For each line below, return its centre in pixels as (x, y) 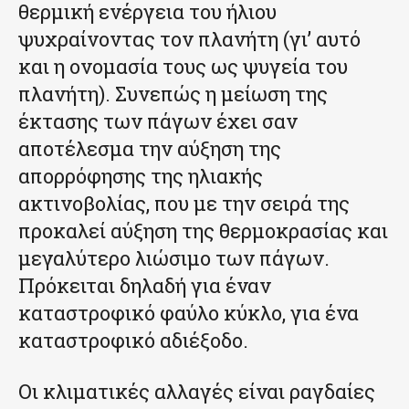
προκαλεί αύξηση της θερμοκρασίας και (203, 231)
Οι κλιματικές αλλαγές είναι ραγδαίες (197, 392)
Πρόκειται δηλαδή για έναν (145, 286)
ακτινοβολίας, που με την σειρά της (184, 204)
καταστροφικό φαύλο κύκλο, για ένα (189, 313)
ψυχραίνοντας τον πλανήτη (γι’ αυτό (189, 39)
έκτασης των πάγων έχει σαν (158, 121)
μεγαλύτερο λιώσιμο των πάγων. (174, 258)
